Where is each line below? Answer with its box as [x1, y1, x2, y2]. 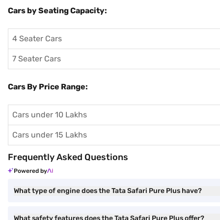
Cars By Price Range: [8, 82, 88, 91]
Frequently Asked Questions [8, 152, 128, 163]
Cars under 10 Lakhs [12, 110, 87, 119]
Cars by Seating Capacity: [8, 6, 107, 15]
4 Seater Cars [12, 34, 62, 43]
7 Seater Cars [12, 54, 61, 63]
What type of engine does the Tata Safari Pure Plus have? [14, 187, 202, 195]
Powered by [14, 167, 47, 174]
